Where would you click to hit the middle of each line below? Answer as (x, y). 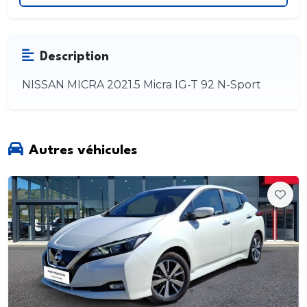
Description (74, 57)
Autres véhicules (83, 150)
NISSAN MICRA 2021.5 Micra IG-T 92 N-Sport (142, 85)
